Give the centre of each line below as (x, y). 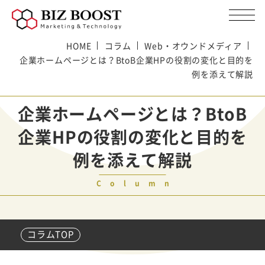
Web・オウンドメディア (193, 46)
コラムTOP (51, 234)
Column (137, 183)
